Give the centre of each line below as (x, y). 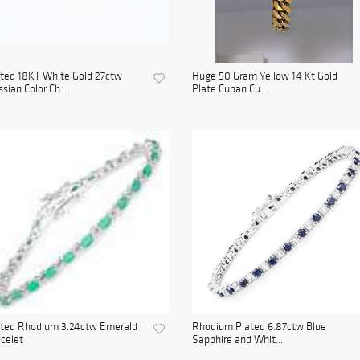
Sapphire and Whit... (237, 340)
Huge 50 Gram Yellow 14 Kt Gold (265, 76)
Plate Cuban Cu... (230, 89)
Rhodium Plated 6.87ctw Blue (259, 327)
